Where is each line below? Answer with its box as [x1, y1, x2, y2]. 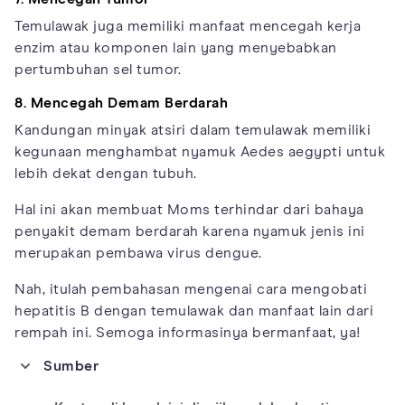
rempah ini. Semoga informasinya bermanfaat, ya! [14, 325, 361, 340]
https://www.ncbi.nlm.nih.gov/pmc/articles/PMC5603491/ [51, 384, 353, 395]
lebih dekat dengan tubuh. [14, 166, 197, 181]
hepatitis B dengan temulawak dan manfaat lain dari [14, 304, 373, 318]
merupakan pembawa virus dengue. [14, 246, 262, 260]
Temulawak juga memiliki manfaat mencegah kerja [14, 19, 361, 33]
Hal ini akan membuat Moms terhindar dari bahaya [14, 202, 364, 217]
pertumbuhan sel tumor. [14, 62, 181, 77]
